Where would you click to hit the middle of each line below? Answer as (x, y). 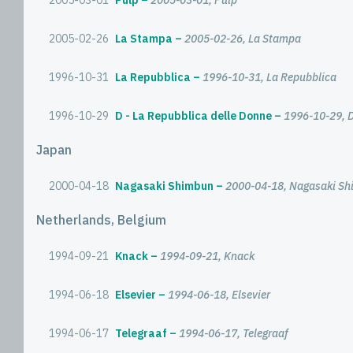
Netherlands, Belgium (101, 220)
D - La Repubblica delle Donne (193, 116)
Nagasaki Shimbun (164, 186)
